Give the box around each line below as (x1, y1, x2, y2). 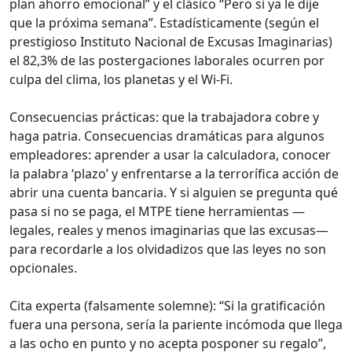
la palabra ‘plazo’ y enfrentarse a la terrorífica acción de (9, 164, 339, 182)
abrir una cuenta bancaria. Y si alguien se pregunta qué (9, 183, 338, 201)
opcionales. (9, 258, 77, 277)
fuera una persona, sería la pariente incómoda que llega (9, 315, 343, 333)
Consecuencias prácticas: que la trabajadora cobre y (9, 108, 319, 126)
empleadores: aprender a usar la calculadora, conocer (9, 145, 331, 163)
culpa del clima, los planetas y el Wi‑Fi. (9, 70, 233, 88)
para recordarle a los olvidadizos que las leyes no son (9, 240, 326, 258)
